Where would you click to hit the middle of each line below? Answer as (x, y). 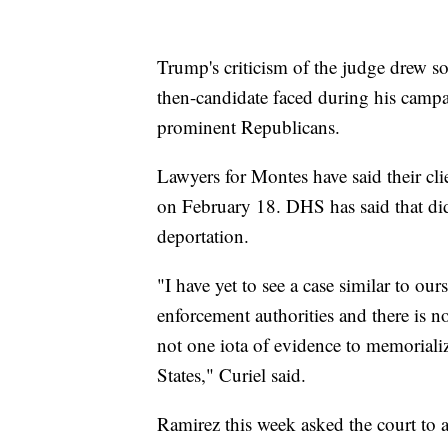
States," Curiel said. (231, 375)
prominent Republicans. (248, 127)
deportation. (203, 236)
